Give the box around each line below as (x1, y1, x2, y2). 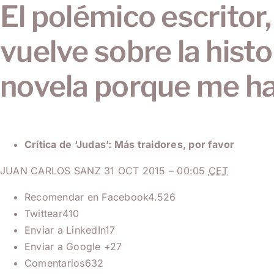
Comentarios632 (24, 257, 104, 270)
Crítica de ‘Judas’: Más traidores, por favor (24, 138, 235, 151)
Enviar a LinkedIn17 (24, 224, 116, 237)
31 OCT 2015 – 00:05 (104, 165, 209, 177)
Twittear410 (24, 207, 80, 220)
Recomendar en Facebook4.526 (24, 191, 176, 204)
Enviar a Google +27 (24, 240, 122, 253)
